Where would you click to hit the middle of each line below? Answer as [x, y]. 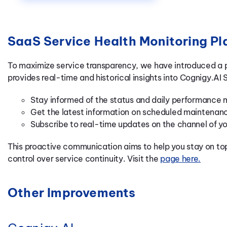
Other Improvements [72, 192]
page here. [181, 158]
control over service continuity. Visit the [84, 158]
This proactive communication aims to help [89, 146]
